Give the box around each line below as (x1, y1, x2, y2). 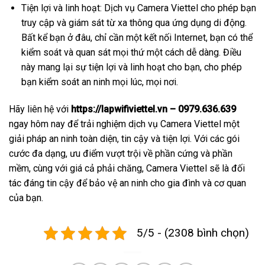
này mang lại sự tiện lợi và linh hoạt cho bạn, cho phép (21, 61, 242, 73)
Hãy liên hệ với (9, 103, 71, 115)
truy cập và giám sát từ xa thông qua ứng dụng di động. (21, 17, 247, 28)
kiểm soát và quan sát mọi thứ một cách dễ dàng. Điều (21, 46, 241, 58)
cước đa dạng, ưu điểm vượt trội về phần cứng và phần (9, 147, 232, 159)
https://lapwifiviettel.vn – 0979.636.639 (71, 103, 236, 115)
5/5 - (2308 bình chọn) (137, 225, 249, 240)
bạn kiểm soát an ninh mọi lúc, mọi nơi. (21, 76, 178, 88)
